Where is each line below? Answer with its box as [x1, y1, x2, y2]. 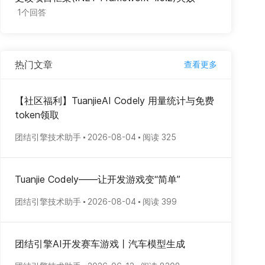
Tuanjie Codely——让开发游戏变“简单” [15, 173, 180, 185]
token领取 [15, 109, 59, 121]
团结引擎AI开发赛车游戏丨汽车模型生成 [15, 238, 185, 250]
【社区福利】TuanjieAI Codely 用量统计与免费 [15, 95, 214, 106]
